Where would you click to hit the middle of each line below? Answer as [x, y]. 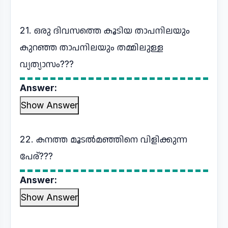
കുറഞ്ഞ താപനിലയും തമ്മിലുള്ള [92, 47]
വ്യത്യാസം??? [47, 64]
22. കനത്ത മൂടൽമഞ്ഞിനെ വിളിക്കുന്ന [104, 139]
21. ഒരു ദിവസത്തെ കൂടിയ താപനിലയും [105, 30]
